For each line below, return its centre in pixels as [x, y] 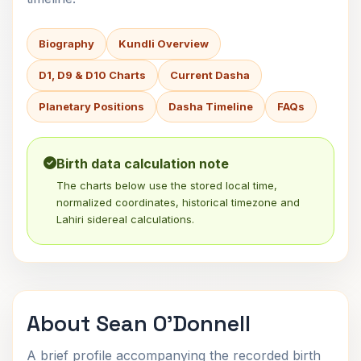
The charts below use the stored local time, [167, 185]
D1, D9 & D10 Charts [92, 75]
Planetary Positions [91, 106]
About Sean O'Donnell [139, 324]
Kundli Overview [164, 44]
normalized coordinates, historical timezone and [178, 202]
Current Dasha [210, 75]
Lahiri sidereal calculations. [125, 219]
